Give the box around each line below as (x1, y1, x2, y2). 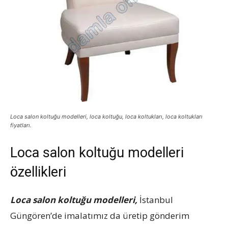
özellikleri (10, 164, 66, 180)
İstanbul (137, 194, 173, 206)
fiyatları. (10, 122, 32, 129)
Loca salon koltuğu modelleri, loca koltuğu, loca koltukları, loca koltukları (10, 113, 203, 120)
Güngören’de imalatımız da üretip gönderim (10, 210, 189, 221)
